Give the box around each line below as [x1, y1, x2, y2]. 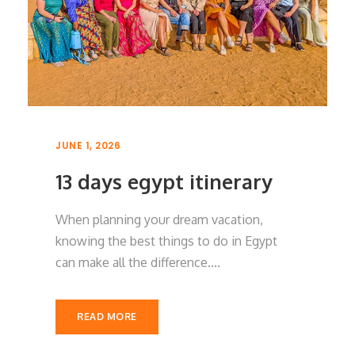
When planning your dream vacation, [55, 211, 263, 227]
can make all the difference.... [55, 254, 220, 270]
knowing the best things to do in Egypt [55, 232, 277, 249]
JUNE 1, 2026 [55, 138, 120, 152]
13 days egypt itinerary [55, 168, 273, 194]
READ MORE [77, 310, 137, 323]
